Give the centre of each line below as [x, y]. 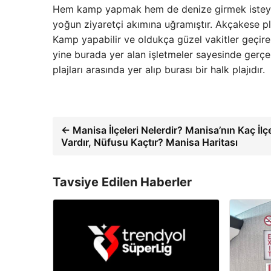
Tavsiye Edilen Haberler [122, 182]
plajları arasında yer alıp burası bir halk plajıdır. [160, 70]
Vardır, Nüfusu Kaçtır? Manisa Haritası [149, 142]
